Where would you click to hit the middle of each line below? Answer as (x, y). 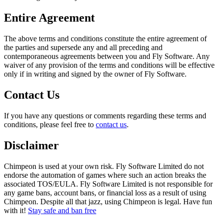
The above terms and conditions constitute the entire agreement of (105, 39)
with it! (16, 210)
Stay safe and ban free (62, 210)
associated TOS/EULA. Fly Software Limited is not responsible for (108, 184)
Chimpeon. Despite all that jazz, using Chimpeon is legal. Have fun (108, 201)
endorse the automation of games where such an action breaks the (105, 175)
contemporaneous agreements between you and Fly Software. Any (107, 56)
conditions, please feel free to (50, 124)
